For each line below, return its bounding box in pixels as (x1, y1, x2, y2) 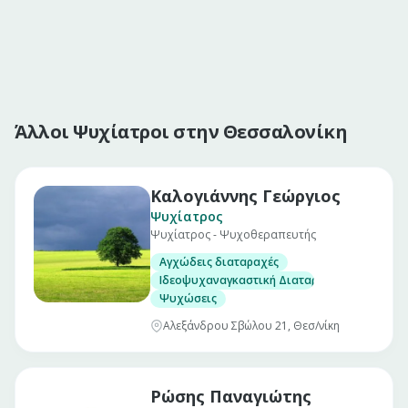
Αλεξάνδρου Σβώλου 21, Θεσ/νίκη (163, 318, 340, 333)
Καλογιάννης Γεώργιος (150, 185, 341, 207)
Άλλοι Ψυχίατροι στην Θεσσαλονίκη (15, 119, 347, 144)
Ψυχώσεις (159, 291, 217, 306)
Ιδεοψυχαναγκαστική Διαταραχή (159, 272, 339, 288)
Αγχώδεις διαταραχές (159, 254, 279, 270)
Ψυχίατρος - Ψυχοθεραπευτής (150, 227, 316, 242)
